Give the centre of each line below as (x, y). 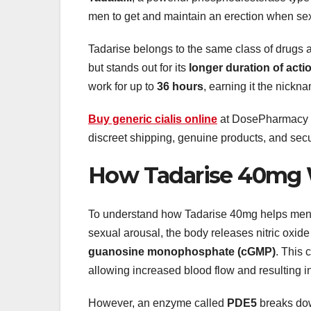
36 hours (180, 86)
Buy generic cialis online (153, 119)
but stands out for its (138, 67)
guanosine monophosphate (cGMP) (182, 252)
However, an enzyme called (158, 303)
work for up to (123, 86)
